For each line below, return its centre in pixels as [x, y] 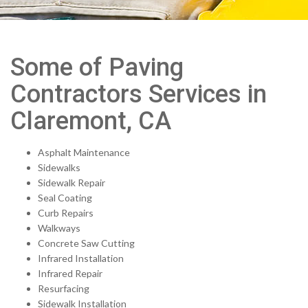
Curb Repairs [66, 213]
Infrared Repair [70, 273]
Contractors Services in [139, 94]
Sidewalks [59, 167]
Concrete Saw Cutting [86, 243]
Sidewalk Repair [71, 183]
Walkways [59, 228]
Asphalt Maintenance [84, 152]
